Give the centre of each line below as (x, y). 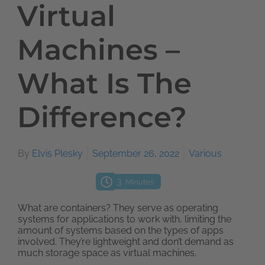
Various (205, 153)
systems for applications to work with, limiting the (125, 219)
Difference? (102, 117)
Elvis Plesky (57, 153)
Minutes (140, 182)
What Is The (104, 83)
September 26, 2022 (136, 153)
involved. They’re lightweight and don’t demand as (126, 242)
